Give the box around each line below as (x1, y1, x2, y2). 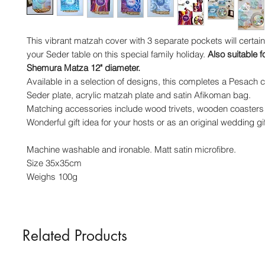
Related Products (22, 226, 127, 245)
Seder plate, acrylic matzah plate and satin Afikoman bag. (27, 89, 251, 101)
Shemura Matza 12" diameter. (27, 62, 140, 73)
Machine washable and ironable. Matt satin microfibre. (27, 144, 236, 155)
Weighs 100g (27, 171, 77, 182)
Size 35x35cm (27, 157, 82, 169)
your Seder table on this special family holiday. (27, 49, 208, 60)
